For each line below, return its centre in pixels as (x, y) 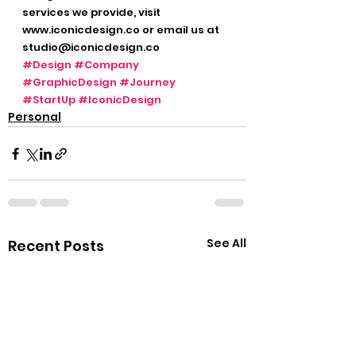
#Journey (147, 83)
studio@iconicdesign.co (93, 48)
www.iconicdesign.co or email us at (122, 30)
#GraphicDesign (70, 83)
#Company (106, 65)
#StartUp (49, 100)
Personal (35, 117)
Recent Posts (56, 246)
